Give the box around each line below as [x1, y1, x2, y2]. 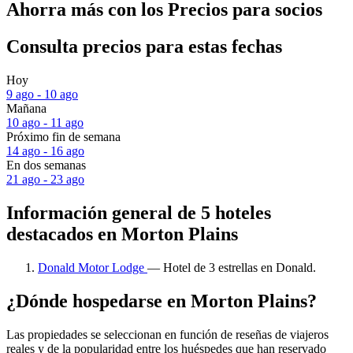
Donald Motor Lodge [38, 260, 147, 274]
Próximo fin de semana [6, 130, 121, 144]
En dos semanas [6, 158, 86, 173]
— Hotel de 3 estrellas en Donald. [147, 260, 316, 274]
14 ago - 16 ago [6, 144, 84, 158]
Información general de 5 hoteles [6, 202, 271, 223]
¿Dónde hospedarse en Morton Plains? [6, 290, 317, 311]
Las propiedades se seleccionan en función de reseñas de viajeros [6, 327, 329, 341]
